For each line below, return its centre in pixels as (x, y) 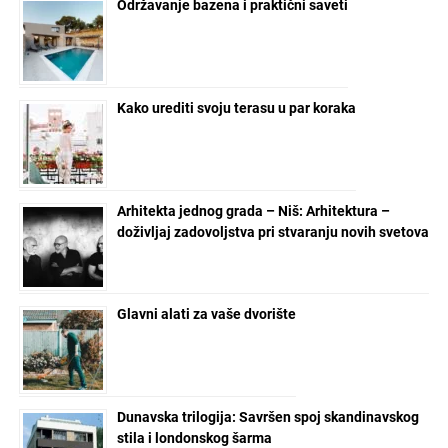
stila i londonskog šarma (194, 437)
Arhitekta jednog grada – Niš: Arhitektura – (253, 210)
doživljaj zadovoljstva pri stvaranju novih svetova (272, 231)
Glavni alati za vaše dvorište (206, 313)
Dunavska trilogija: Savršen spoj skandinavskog (267, 416)
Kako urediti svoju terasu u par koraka (236, 107)
